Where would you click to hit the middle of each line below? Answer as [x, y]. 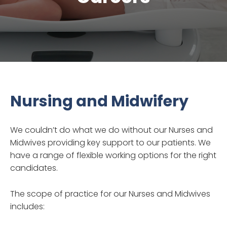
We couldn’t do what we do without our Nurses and [111, 130]
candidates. [34, 168]
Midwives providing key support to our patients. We [110, 142]
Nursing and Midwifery [99, 101]
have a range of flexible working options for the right [113, 155]
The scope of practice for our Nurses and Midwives [110, 194]
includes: [27, 206]
